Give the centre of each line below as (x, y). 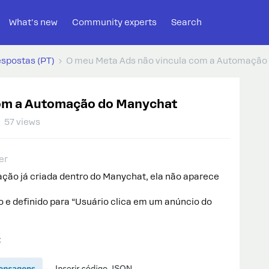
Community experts (114, 22)
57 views (22, 122)
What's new (33, 22)
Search (186, 22)
